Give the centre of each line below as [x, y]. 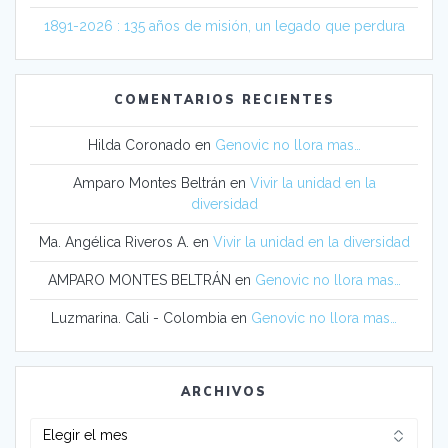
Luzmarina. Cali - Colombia [139, 317]
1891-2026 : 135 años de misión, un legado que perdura [224, 25]
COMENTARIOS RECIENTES [224, 99]
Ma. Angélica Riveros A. [113, 241]
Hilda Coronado [139, 144]
